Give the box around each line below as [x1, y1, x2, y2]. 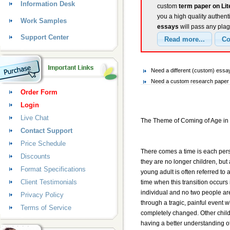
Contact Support [21, 127, 72, 135]
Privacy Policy [21, 191, 64, 199]
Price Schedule [21, 140, 66, 147]
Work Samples [21, 17, 67, 25]
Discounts [21, 152, 50, 160]
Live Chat [21, 114, 49, 122]
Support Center [21, 33, 69, 41]
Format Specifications [21, 165, 86, 173]
